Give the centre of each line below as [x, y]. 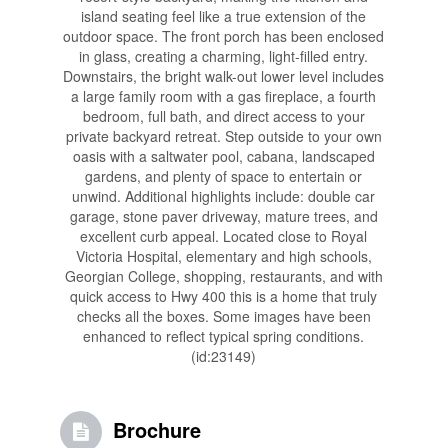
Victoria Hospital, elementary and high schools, [223, 256]
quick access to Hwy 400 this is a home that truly [224, 296]
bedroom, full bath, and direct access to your [223, 116]
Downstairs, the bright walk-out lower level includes [224, 76]
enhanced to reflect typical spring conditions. [224, 336]
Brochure [156, 430]
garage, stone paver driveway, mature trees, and [223, 216]
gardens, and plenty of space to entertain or [224, 176]
